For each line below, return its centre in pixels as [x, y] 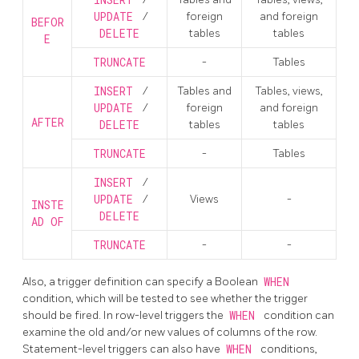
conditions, [289, 349]
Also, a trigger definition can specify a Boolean [141, 282]
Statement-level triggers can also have [123, 349]
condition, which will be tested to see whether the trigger [165, 299]
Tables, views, [289, 91]
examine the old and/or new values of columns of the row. [170, 333]
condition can [299, 316]
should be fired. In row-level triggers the [124, 316]
